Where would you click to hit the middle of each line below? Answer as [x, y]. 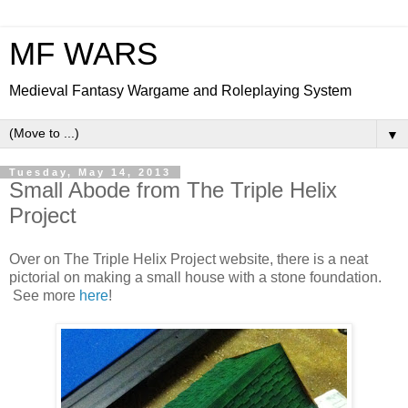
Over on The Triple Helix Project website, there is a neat [189, 259]
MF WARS [83, 54]
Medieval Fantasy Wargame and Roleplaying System [180, 91]
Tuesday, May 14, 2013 [90, 172]
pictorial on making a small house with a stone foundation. [195, 277]
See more [44, 295]
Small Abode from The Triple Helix [173, 190]
